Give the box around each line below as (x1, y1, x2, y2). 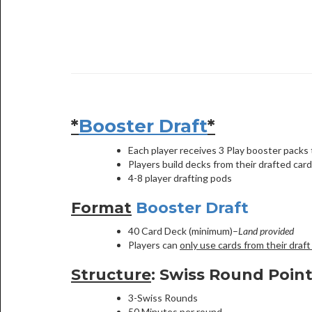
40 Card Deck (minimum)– (128, 225, 238, 237)
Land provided (238, 225, 294, 237)
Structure (71, 265, 151, 284)
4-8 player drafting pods (128, 172, 232, 184)
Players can (128, 239, 180, 251)
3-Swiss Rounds (128, 292, 198, 304)
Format (71, 198, 132, 217)
